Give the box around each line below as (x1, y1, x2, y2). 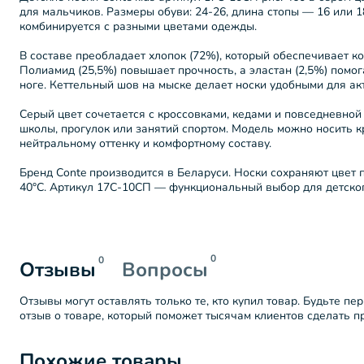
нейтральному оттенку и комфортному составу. (19, 136, 271, 151)
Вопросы (122, 257, 208, 283)
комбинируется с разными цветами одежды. (19, 19, 257, 34)
